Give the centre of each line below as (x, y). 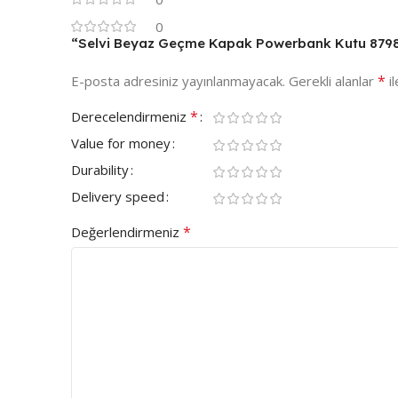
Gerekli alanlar (333, 81)
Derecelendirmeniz (131, 117)
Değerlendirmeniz (127, 232)
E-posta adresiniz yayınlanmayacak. (178, 81)
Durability (100, 170)
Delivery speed (118, 197)
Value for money (121, 143)
